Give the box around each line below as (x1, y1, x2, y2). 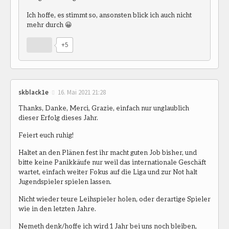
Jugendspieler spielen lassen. (18, 177, 111, 186)
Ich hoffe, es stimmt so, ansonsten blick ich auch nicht (27, 11, 192, 19)
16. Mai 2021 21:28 (58, 88, 106, 97)
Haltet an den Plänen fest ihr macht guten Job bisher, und (18, 148, 197, 156)
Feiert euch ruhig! (18, 130, 74, 139)
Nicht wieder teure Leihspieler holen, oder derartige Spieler (18, 194, 211, 203)
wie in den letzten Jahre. (18, 204, 96, 213)
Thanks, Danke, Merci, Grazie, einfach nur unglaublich (18, 103, 189, 112)
